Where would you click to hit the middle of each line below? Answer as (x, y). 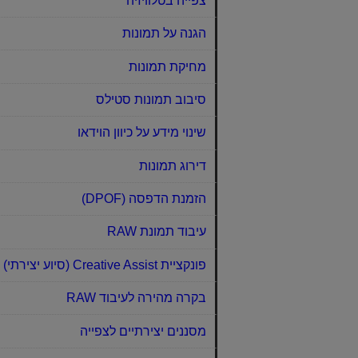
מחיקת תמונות (167, 66)
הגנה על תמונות (164, 34)
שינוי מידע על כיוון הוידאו (141, 133)
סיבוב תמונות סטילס (151, 99)
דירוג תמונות (172, 165)
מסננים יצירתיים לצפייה (143, 331)
